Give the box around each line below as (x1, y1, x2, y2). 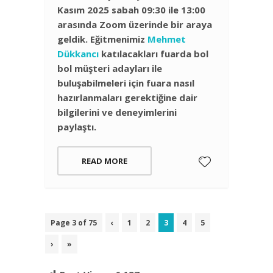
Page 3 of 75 (51, 217, 97, 228)
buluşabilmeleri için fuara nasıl (57, 76, 194, 89)
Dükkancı (57, 47, 99, 60)
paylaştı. (57, 120, 96, 133)
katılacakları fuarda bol (99, 47, 208, 60)
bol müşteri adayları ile (57, 62, 162, 74)
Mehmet (147, 32, 186, 45)
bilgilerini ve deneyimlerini (57, 105, 177, 118)
